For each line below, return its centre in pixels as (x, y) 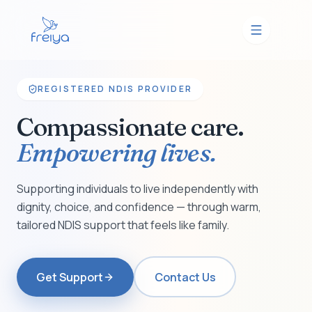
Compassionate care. (130, 127)
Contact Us (185, 277)
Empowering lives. (116, 153)
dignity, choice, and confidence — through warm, (139, 207)
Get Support (70, 277)
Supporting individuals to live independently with (138, 189)
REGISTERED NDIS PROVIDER (115, 89)
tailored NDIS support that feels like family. (123, 225)
